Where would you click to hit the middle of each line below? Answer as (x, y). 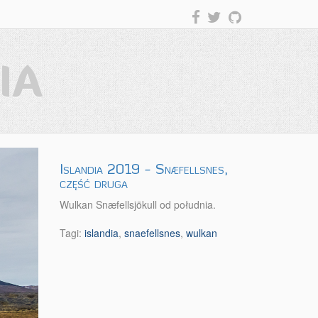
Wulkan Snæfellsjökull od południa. (137, 204)
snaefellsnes (152, 233)
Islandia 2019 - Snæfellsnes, (143, 169)
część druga (93, 183)
